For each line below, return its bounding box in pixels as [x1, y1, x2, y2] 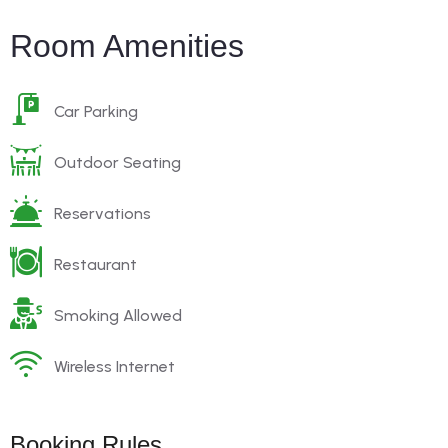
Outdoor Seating [54, 153, 181, 173]
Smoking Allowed [54, 306, 182, 326]
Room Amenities [10, 28, 244, 65]
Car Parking [54, 102, 138, 122]
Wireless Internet [54, 357, 175, 377]
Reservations [54, 204, 151, 224]
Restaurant [54, 255, 137, 275]
